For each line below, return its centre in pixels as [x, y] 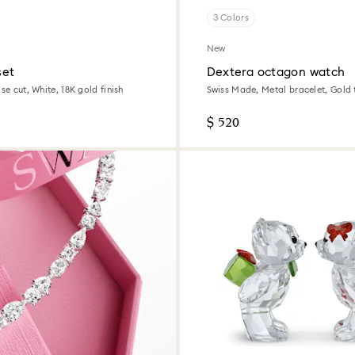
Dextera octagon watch [276, 72]
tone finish [229, 100]
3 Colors [231, 17]
